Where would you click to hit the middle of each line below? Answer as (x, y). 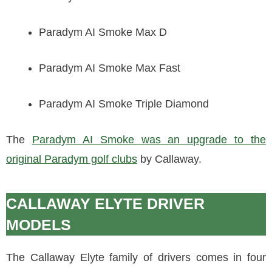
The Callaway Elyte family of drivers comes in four (136, 257)
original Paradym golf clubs (72, 159)
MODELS (39, 225)
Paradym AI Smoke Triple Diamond (124, 104)
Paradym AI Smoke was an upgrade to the (149, 140)
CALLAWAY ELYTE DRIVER (105, 203)
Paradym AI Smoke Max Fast (110, 68)
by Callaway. (169, 159)
